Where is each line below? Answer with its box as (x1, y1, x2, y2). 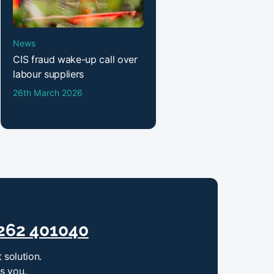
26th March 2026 (13, 87, 83, 98)
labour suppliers (13, 68, 84, 80)
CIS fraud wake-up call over (13, 53, 138, 65)
